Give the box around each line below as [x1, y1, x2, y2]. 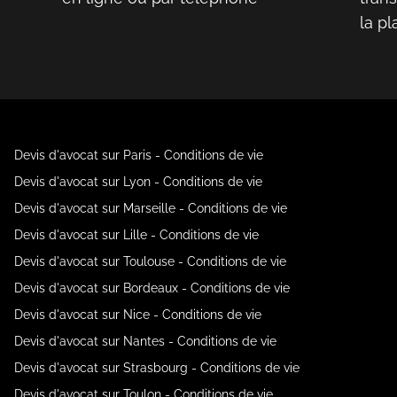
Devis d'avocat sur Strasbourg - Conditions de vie [14, 360, 300, 375]
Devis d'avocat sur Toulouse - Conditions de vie [14, 253, 286, 269]
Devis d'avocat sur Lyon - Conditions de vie [14, 174, 262, 189]
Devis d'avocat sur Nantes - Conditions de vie [14, 333, 276, 348]
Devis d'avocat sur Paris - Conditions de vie [14, 147, 263, 162]
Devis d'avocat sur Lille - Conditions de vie [14, 227, 259, 242]
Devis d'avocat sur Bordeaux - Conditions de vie [14, 280, 290, 295]
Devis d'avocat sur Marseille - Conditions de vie [14, 200, 287, 215]
